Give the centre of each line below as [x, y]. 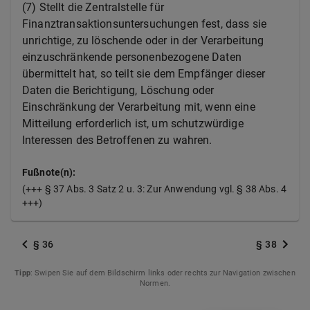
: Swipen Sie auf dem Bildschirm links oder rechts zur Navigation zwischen [163, 273]
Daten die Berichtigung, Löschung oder [118, 90]
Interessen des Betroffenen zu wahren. [117, 140]
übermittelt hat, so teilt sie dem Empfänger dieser [144, 74]
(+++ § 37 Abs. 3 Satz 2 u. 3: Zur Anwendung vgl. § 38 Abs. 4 [154, 189]
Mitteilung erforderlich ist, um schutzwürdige [133, 124]
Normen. [155, 283]
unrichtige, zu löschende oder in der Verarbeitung [143, 40]
